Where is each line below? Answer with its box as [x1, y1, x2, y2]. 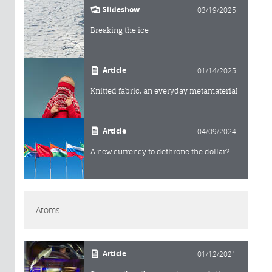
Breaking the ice [90, 25, 149, 35]
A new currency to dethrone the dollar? [90, 147, 229, 157]
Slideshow [103, 4, 140, 15]
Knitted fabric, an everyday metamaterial [90, 86, 238, 96]
